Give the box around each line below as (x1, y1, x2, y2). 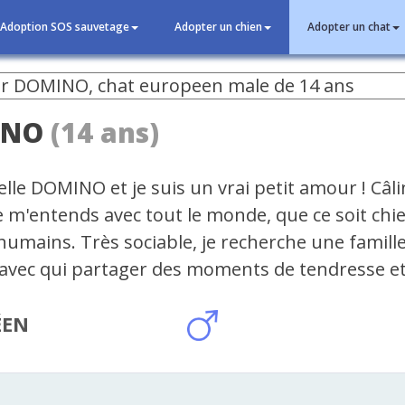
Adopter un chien (174, 19, 262, 34)
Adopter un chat (307, 19, 391, 34)
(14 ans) (51, 114, 160, 151)
